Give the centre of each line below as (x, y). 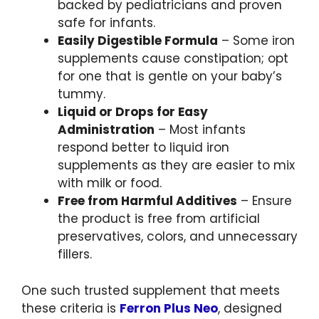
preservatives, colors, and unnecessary (178, 237)
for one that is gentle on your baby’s (170, 77)
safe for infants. (106, 23)
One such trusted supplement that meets (151, 290)
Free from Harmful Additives (147, 201)
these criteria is (70, 308)
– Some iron (256, 41)
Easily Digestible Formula (138, 41)
